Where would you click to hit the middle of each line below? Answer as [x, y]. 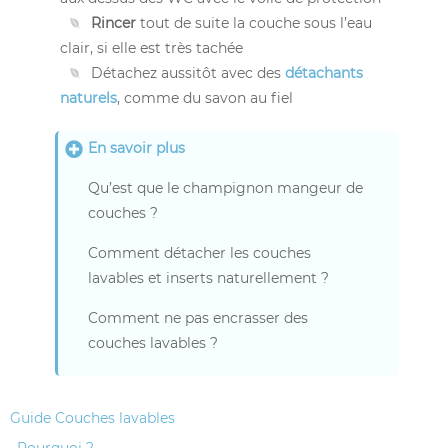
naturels [88, 97]
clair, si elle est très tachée [151, 47]
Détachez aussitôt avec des [188, 72]
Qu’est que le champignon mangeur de [225, 187]
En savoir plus [136, 147]
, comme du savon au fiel [205, 97]
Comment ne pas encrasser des [198, 317]
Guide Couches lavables [92, 417]
